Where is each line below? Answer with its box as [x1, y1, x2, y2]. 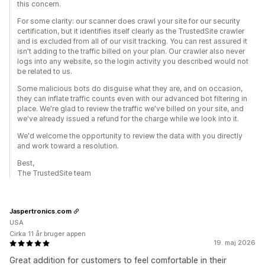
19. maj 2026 [214, 238, 256, 247]
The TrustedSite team [17, 169, 91, 178]
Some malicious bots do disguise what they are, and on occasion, [17, 84, 243, 93]
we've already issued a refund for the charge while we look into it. [17, 114, 239, 124]
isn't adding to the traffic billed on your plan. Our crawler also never [17, 47, 245, 56]
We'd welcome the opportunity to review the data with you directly [17, 131, 243, 141]
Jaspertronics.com [9, 206, 72, 215]
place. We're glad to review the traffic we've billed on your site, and [17, 104, 244, 114]
